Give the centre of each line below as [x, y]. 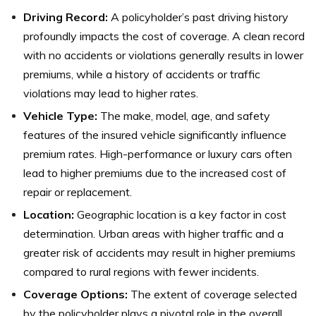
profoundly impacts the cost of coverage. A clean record [164, 36]
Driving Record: [66, 17]
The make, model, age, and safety [184, 116]
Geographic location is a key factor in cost [180, 214]
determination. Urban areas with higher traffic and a [153, 233]
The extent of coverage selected [212, 294]
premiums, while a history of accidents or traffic [142, 74]
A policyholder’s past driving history [198, 17]
